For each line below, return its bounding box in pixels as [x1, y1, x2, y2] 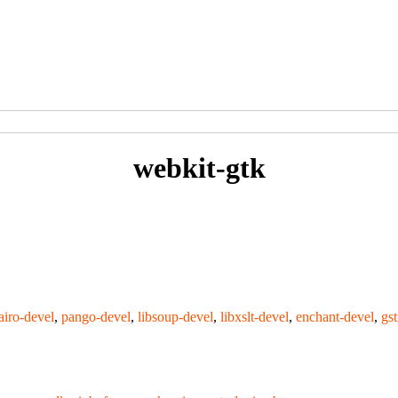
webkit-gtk [132, 152, 266, 185]
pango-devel [61, 309, 131, 325]
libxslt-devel [220, 309, 289, 325]
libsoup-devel [138, 309, 213, 325]
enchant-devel [296, 309, 374, 325]
